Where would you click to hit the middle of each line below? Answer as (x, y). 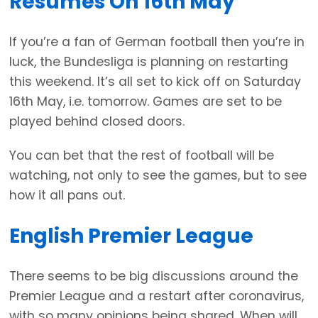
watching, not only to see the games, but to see (158, 175)
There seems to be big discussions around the (154, 276)
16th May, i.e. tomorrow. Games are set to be (146, 101)
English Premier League (131, 236)
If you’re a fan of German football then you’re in (157, 42)
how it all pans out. (67, 195)
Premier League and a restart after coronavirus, (157, 296)
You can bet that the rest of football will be (142, 155)
